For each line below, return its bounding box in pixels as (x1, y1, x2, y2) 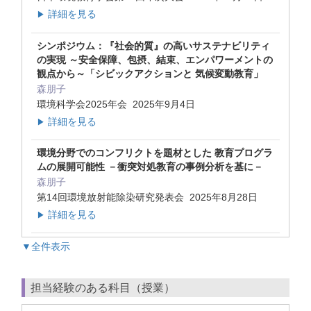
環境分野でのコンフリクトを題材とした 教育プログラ (37, 146, 273, 158)
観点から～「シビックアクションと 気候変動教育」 (37, 67, 263, 79)
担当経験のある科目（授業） (31, 282, 175, 294)
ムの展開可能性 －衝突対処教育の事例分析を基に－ (37, 160, 263, 172)
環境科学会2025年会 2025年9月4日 (37, 98, 198, 110)
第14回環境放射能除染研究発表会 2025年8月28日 (37, 191, 260, 203)
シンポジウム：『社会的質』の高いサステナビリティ (37, 40, 270, 51)
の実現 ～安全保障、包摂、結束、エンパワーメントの (37, 53, 273, 65)
